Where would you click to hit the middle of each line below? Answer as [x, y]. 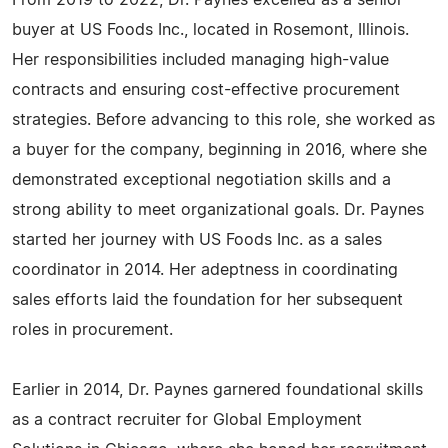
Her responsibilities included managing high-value [200, 60]
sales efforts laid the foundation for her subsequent [207, 300]
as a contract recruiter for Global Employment [187, 420]
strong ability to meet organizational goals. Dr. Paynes [218, 210]
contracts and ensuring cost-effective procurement [206, 90]
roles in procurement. [92, 330]
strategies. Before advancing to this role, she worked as [223, 120]
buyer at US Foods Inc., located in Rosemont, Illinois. [210, 30]
